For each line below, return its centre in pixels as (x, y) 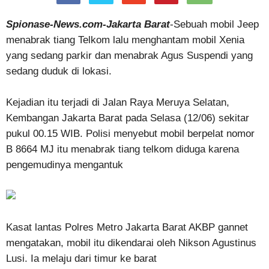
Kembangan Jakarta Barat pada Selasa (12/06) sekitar (128, 118)
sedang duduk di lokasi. (59, 71)
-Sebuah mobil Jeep (214, 24)
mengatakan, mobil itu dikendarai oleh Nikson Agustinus (131, 243)
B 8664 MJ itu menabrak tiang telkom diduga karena (122, 149)
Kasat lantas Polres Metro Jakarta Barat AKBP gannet (127, 227)
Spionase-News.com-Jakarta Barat (88, 24)
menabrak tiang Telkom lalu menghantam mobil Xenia (125, 40)
